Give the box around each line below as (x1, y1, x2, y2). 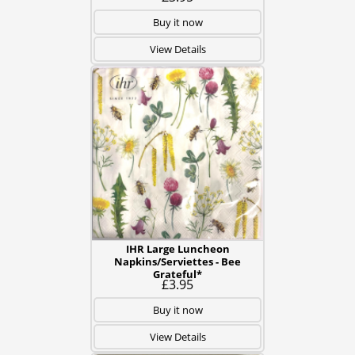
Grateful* (153, 267, 202, 281)
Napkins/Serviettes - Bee (114, 254, 241, 269)
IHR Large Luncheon (125, 242, 230, 256)
